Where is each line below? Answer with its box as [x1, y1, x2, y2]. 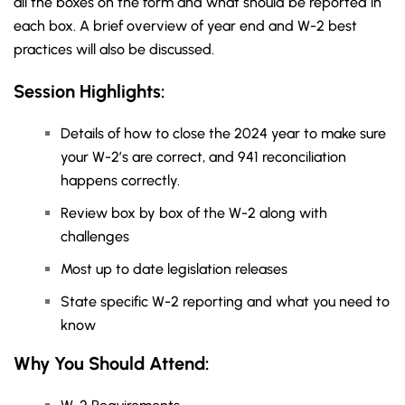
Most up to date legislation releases [61, 260, 287, 278]
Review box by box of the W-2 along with [61, 204, 327, 221]
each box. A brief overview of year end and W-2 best [14, 17, 357, 34]
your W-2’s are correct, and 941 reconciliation [61, 148, 346, 165]
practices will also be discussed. [14, 41, 214, 58]
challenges [61, 228, 129, 245]
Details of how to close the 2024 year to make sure [61, 125, 386, 142]
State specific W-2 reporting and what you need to [61, 293, 390, 310]
